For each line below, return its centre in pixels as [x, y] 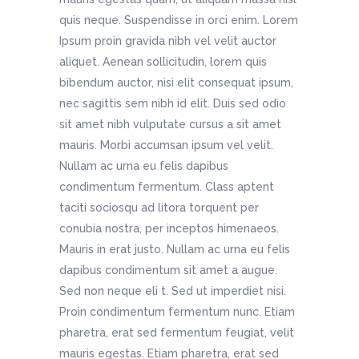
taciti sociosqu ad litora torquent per [159, 207]
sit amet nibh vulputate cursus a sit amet [170, 124]
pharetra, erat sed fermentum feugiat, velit [177, 332]
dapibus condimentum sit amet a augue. [168, 270]
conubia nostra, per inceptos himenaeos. [169, 228]
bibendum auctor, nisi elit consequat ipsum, [176, 82]
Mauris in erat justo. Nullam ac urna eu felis [175, 249]
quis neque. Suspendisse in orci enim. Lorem [179, 20]
